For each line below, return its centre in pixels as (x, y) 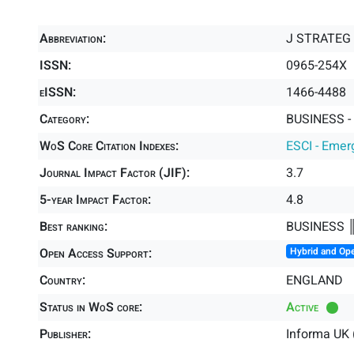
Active (302, 307)
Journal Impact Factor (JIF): (115, 173)
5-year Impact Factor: (95, 200)
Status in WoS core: (91, 307)
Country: (62, 281)
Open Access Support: (96, 254)
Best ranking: (73, 227)
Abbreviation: (73, 39)
